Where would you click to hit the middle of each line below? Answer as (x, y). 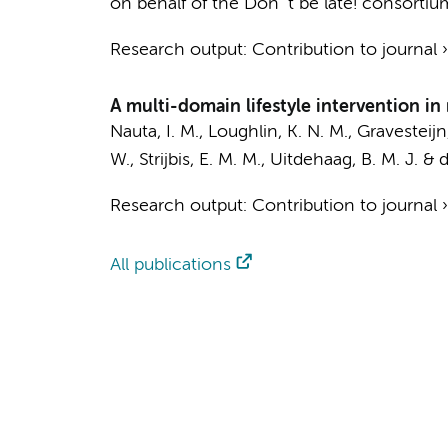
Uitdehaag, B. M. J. (343, 160)
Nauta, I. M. (154, 132)
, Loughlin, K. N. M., (277, 132)
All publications (170, 265)
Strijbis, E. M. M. (199, 160)
